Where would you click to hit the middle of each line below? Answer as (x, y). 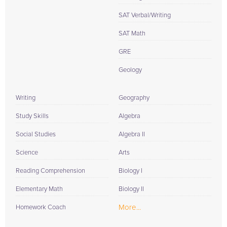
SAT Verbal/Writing (145, 15)
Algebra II (132, 135)
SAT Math (132, 34)
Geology (130, 70)
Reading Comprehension (50, 171)
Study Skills (32, 116)
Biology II (131, 189)
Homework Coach (41, 207)
